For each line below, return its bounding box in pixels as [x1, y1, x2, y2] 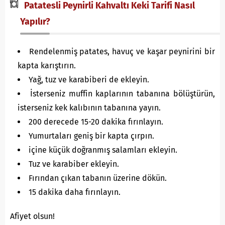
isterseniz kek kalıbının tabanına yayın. [18, 103, 161, 113]
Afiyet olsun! [10, 211, 55, 221]
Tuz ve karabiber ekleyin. [29, 159, 119, 169]
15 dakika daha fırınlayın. [29, 187, 121, 197]
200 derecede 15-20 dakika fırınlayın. [29, 117, 163, 127]
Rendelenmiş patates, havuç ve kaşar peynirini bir [29, 47, 215, 56]
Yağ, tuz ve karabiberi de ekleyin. [29, 75, 149, 84]
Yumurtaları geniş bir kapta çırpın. [29, 131, 154, 141]
